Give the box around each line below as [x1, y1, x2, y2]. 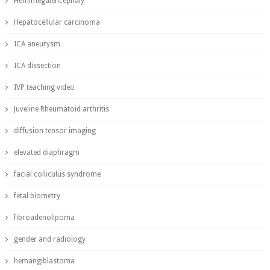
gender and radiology [13, 235, 86, 243]
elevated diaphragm [13, 148, 80, 157]
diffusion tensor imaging [13, 127, 96, 135]
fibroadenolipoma [13, 213, 75, 222]
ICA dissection [13, 61, 61, 70]
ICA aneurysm [13, 40, 60, 48]
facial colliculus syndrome [13, 170, 101, 178]
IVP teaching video [13, 83, 75, 92]
